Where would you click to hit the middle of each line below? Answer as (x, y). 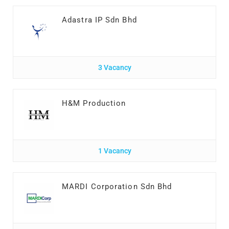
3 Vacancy (114, 67)
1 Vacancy (114, 151)
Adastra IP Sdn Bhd (99, 20)
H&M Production (94, 103)
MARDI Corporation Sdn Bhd (117, 186)
